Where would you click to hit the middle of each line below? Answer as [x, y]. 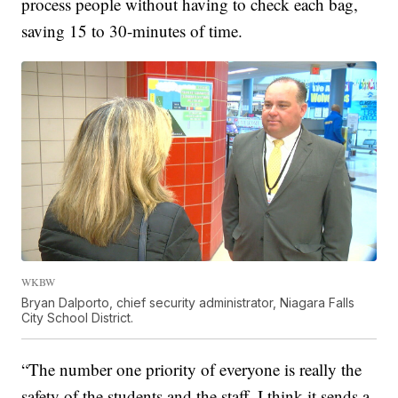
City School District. [78, 317]
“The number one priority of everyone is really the [192, 369]
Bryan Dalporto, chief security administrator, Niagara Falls [188, 302]
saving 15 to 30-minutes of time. [132, 31]
